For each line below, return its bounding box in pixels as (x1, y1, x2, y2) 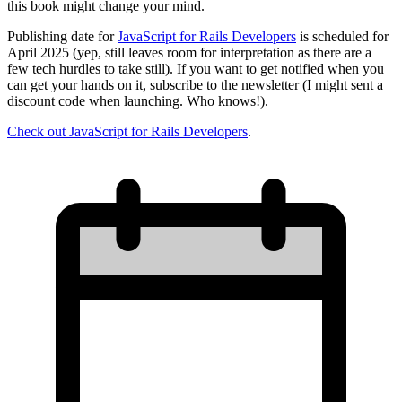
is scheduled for (296, 29, 389, 45)
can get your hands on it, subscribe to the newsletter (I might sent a (7, 77, 383, 93)
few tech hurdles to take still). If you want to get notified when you (7, 61, 384, 77)
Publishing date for (7, 29, 118, 45)
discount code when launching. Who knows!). (7, 93, 268, 109)
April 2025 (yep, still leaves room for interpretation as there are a (7, 45, 371, 61)
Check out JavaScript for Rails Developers (7, 124, 248, 140)
